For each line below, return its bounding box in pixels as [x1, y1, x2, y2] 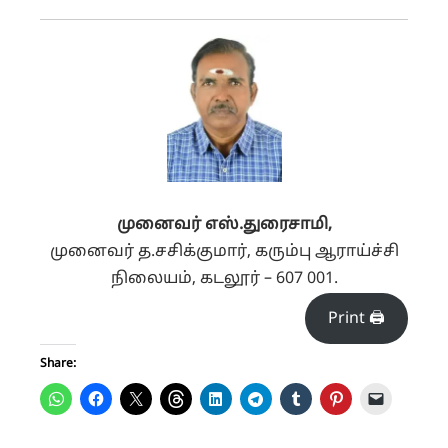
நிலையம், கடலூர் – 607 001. [110, 269, 338, 290]
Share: [40, 357, 76, 372]
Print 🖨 [328, 308, 386, 329]
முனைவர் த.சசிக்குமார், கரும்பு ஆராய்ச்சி [49, 242, 399, 263]
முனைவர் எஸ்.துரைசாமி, [116, 215, 332, 236]
